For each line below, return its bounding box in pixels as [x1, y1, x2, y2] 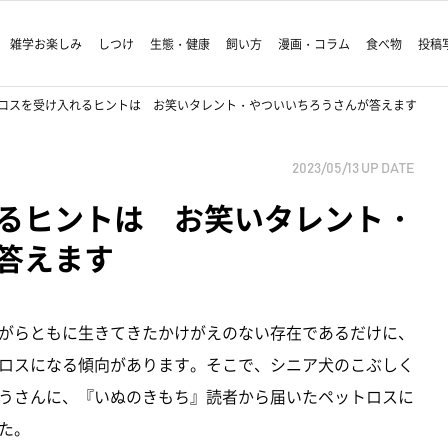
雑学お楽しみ [10, 34, 82, 53]
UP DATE [359, 162, 414, 177]
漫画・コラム [278, 34, 350, 53]
